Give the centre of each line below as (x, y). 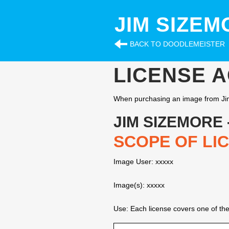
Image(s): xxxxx (139, 185)
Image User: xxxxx (143, 162)
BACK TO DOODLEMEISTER (177, 44)
